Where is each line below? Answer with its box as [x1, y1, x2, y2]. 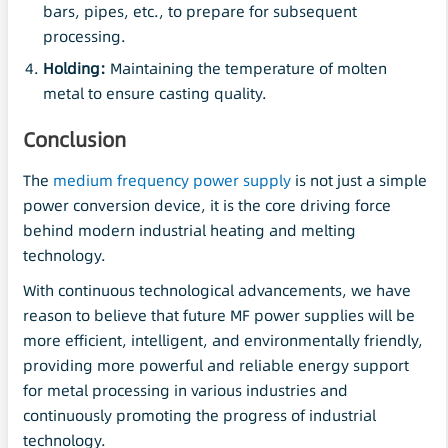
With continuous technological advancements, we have [23, 279, 411, 301]
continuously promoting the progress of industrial [23, 404, 376, 426]
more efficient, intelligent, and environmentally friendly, [23, 329, 423, 351]
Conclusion [23, 126, 126, 155]
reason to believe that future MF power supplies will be [23, 304, 415, 326]
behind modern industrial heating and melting [23, 219, 356, 241]
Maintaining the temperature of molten [106, 57, 387, 79]
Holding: [43, 57, 106, 79]
